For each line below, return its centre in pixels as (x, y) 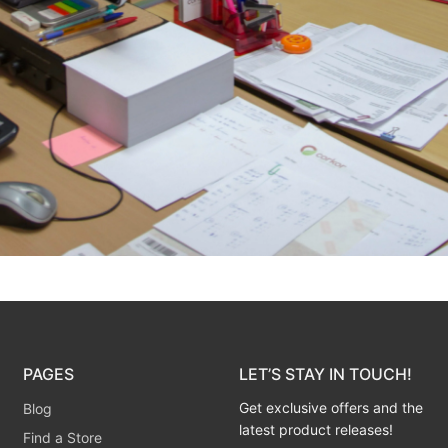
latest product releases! (315, 429)
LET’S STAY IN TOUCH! (325, 374)
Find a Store (63, 437)
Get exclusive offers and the (331, 407)
